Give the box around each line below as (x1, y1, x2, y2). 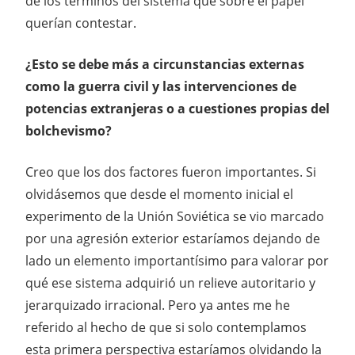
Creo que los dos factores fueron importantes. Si (25, 163, 316, 181)
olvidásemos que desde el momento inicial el (25, 185, 293, 204)
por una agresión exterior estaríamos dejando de (25, 230, 320, 248)
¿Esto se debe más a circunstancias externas (25, 55, 304, 74)
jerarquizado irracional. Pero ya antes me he (25, 296, 290, 315)
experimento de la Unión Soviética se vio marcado (25, 208, 324, 226)
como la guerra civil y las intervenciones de (25, 78, 296, 96)
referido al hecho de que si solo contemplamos (25, 319, 307, 337)
